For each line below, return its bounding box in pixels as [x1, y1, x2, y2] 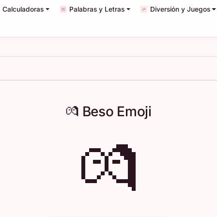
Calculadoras [2, 5, 44, 13]
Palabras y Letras [69, 5, 125, 13]
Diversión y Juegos [150, 5, 210, 13]
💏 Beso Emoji [65, 103, 152, 120]
